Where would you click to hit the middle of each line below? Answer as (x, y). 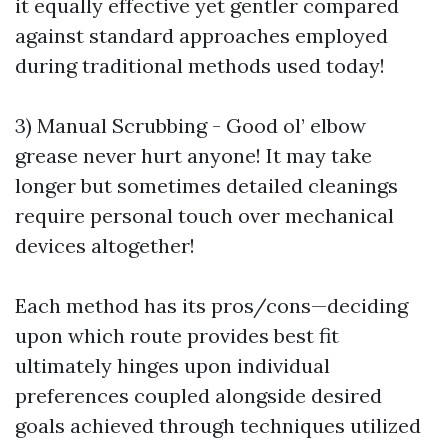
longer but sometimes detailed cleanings (206, 185)
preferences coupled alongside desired (198, 395)
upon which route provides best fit (177, 335)
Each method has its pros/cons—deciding (211, 305)
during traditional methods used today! (200, 65)
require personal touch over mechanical (204, 215)
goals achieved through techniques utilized (218, 425)
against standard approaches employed (201, 35)
